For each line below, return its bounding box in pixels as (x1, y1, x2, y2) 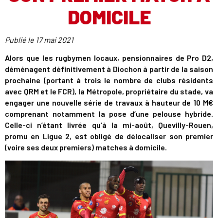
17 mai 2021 (36, 35, 73, 44)
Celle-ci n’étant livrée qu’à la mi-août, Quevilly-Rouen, (5, 120, 213, 129)
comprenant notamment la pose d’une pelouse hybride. (5, 109, 213, 118)
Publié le (5, 35, 36, 44)
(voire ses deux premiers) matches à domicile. (5, 143, 168, 152)
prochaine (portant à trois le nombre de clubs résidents (5, 75, 213, 85)
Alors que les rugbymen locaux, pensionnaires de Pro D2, (5, 53, 213, 62)
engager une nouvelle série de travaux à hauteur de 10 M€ (5, 98, 213, 107)
